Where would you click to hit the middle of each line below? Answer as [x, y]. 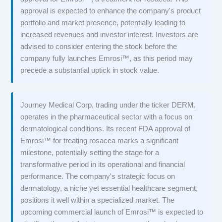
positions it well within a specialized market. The [98, 200]
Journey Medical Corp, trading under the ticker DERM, [108, 105]
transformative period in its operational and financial [103, 165]
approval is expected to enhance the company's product [111, 11]
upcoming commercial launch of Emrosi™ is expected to [112, 212]
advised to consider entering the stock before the [99, 46]
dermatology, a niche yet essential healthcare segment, [109, 189]
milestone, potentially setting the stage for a [90, 153]
